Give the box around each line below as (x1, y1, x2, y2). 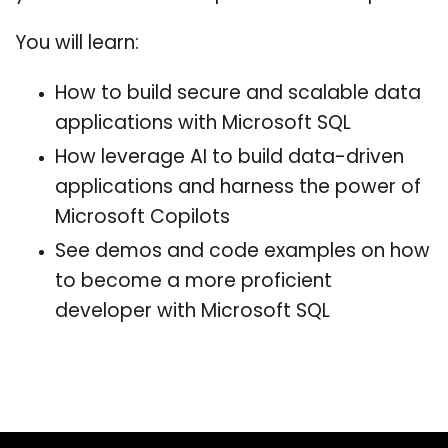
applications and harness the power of (55, 178, 421, 198)
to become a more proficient (55, 272, 332, 292)
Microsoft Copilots (55, 208, 230, 228)
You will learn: (15, 34, 139, 54)
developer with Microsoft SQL (55, 302, 330, 322)
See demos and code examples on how (55, 242, 430, 262)
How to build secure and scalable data (55, 84, 421, 104)
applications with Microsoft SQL (55, 114, 351, 134)
